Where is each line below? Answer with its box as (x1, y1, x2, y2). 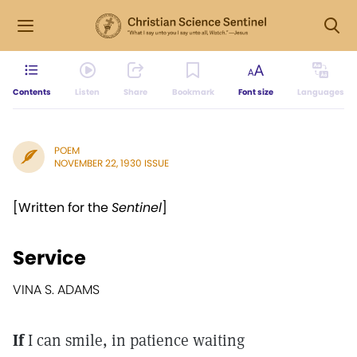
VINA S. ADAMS (13, 280, 100, 299)
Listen (75, 86, 100, 98)
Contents (13, 86, 51, 98)
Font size (237, 86, 273, 98)
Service (13, 245, 86, 271)
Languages (296, 86, 344, 98)
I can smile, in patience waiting (24, 330, 245, 351)
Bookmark (171, 86, 214, 98)
